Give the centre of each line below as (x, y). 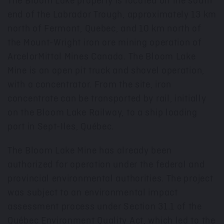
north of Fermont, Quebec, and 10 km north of (104, 29)
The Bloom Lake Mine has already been (90, 151)
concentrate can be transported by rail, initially (107, 99)
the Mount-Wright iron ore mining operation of (105, 43)
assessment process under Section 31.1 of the (105, 207)
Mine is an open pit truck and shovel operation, (106, 71)
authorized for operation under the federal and (106, 165)
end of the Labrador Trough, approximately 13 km (112, 15)
